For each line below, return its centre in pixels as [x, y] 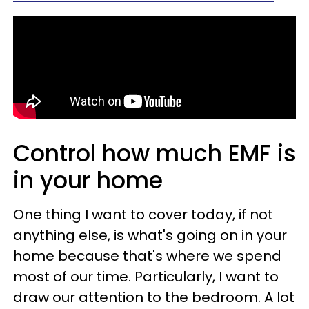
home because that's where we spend [147, 256]
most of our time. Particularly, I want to [146, 277]
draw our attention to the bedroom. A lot [154, 297]
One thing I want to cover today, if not [143, 215]
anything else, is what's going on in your [150, 235]
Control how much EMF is [154, 153]
